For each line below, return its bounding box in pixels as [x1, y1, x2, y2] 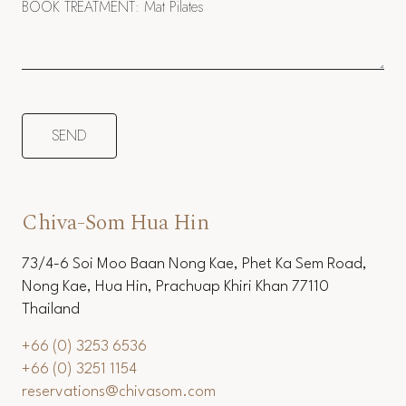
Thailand [22, 372, 80, 388]
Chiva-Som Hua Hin [22, 276, 209, 310]
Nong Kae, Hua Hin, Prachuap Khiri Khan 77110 [22, 349, 329, 365]
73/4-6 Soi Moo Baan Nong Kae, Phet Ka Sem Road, [22, 326, 367, 343]
